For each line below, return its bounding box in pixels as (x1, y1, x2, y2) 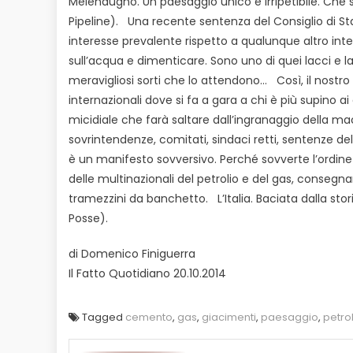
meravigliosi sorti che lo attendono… (69, 72, 267, 88)
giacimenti (202, 309, 256, 325)
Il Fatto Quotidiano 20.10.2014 (69, 265, 226, 281)
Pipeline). (69, 13, 118, 29)
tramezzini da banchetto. (69, 190, 208, 206)
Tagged (82, 309, 125, 325)
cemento (125, 309, 173, 325)
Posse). (69, 210, 108, 226)
